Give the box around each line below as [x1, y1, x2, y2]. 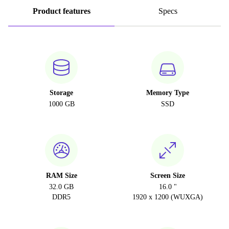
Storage [50, 89, 73, 97]
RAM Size [45, 172, 77, 179]
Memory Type [146, 89, 189, 97]
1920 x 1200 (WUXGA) [132, 193, 203, 201]
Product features [32, 7, 90, 15]
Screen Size [150, 172, 185, 179]
